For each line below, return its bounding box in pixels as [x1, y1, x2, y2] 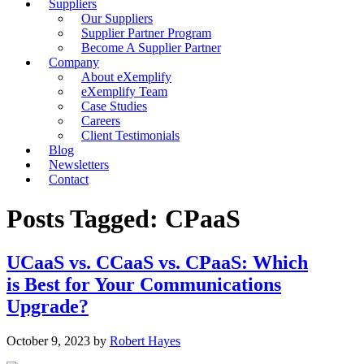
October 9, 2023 [6, 333, 90, 348]
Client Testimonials [81, 128, 180, 142]
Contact [49, 172, 89, 186]
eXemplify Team [81, 84, 167, 98]
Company [49, 55, 99, 69]
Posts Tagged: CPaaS [6, 204, 240, 234]
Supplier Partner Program [81, 26, 211, 40]
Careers [81, 114, 120, 128]
